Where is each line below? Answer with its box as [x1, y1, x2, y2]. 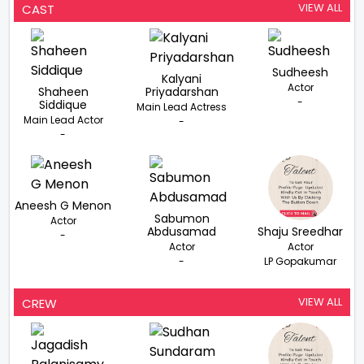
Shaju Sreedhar [258, 223, 344, 240]
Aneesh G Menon [15, 197, 112, 214]
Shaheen [37, 84, 89, 101]
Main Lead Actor [23, 113, 103, 128]
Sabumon [154, 210, 210, 227]
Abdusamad [147, 223, 217, 240]
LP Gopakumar [264, 254, 337, 269]
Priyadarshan [145, 84, 219, 101]
